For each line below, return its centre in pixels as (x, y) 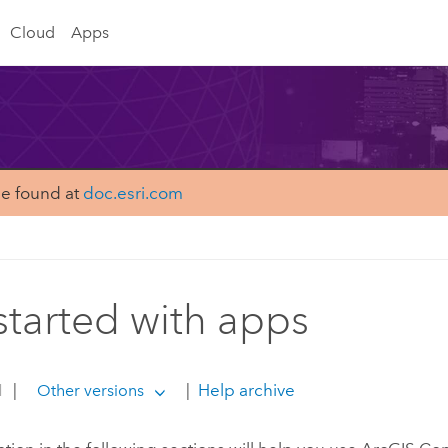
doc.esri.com (132, 193)
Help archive (244, 389)
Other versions (90, 390)
